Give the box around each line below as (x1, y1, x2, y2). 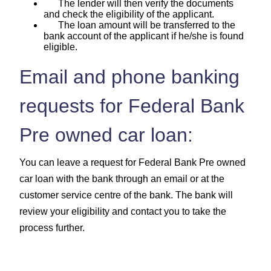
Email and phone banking (19, 65, 240, 88)
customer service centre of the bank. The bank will (19, 189, 233, 200)
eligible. (44, 41, 77, 52)
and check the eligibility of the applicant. (44, 8, 214, 19)
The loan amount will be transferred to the (44, 19, 235, 30)
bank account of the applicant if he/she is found (44, 30, 244, 41)
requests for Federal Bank (19, 94, 244, 117)
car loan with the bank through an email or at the (19, 173, 224, 184)
